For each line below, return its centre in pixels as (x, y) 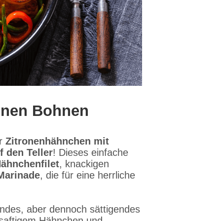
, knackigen (84, 164)
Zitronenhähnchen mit (57, 141)
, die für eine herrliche (88, 175)
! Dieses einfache (91, 152)
